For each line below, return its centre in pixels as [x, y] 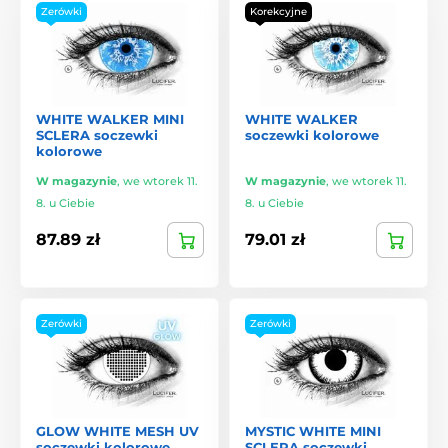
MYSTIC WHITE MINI [313, 430]
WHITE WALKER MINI [110, 118]
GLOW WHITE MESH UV [117, 430]
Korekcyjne [278, 11]
